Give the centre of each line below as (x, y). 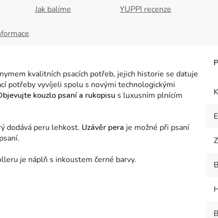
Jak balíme (53, 9)
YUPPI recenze (145, 9)
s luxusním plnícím (150, 95)
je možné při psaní (158, 127)
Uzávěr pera (104, 127)
